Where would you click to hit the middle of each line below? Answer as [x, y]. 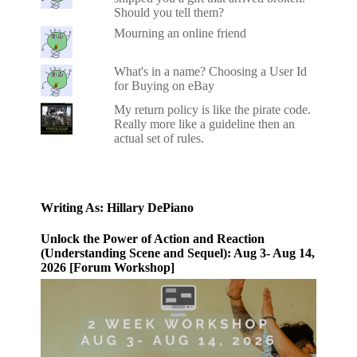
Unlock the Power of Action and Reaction [153, 239]
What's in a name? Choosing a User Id [211, 71]
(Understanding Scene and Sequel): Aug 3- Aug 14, [178, 253]
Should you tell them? [169, 12]
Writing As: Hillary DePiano [118, 207]
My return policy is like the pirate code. [213, 109]
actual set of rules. [159, 138]
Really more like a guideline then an [205, 124]
